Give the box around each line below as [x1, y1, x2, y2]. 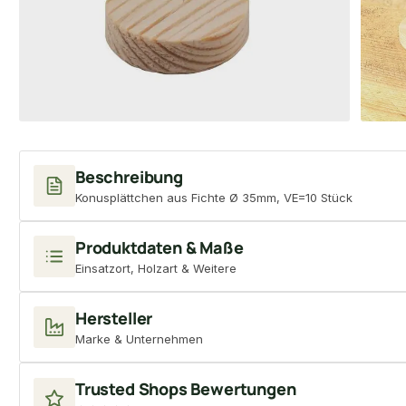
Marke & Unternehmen [75, 331, 203, 346]
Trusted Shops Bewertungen [75, 377, 296, 400]
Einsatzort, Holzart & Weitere [75, 260, 237, 275]
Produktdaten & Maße [75, 236, 244, 258]
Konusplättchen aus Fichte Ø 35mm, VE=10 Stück [75, 189, 353, 205]
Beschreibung [75, 165, 183, 188]
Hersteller [75, 306, 153, 329]
